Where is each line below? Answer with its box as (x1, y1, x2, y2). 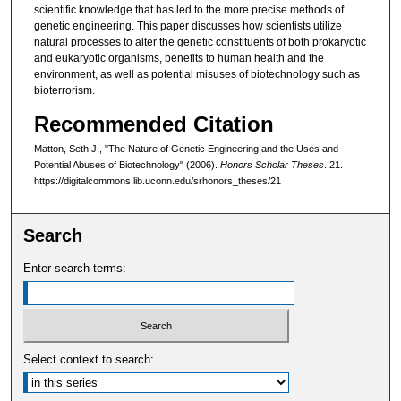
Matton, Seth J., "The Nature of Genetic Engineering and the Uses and (33, 143, 338, 155)
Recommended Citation (33, 112, 274, 137)
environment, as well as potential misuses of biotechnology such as (33, 67, 360, 81)
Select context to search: (23, 353, 155, 367)
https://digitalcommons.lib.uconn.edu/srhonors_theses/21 (33, 175, 281, 187)
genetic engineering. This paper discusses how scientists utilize (33, 19, 342, 32)
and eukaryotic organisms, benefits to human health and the (33, 51, 324, 64)
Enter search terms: (23, 260, 127, 275)
